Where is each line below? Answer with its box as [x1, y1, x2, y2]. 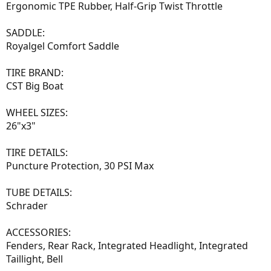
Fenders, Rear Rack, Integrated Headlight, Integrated [6, 238, 248, 252]
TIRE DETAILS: [6, 145, 68, 159]
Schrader [6, 198, 48, 212]
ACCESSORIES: [6, 225, 71, 239]
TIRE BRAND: [6, 65, 64, 79]
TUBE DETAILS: [6, 185, 72, 199]
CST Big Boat [6, 79, 64, 93]
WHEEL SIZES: [6, 105, 68, 119]
